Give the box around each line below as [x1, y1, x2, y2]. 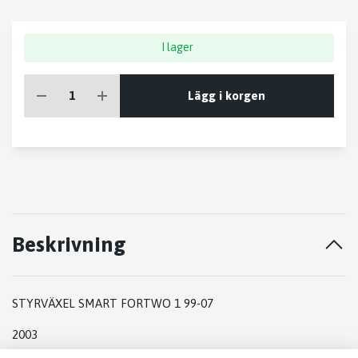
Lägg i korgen [188, 88, 266, 102]
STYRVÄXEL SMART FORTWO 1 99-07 [12, 296, 213, 311]
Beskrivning [12, 232, 126, 257]
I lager [161, 41, 194, 54]
